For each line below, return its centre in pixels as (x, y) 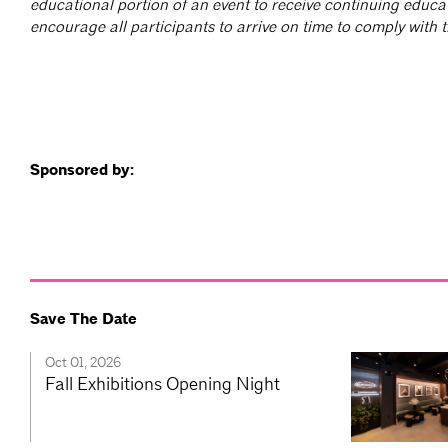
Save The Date (83, 319)
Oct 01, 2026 (83, 362)
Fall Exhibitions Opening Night (162, 384)
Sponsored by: (82, 170)
